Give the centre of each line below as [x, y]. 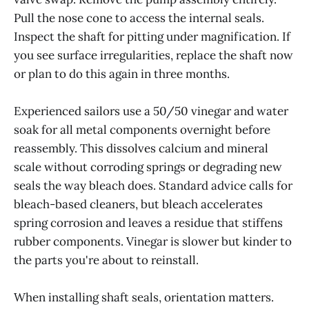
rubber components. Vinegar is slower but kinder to [153, 242]
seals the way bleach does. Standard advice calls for [153, 186]
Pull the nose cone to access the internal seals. [139, 18]
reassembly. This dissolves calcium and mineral [141, 149]
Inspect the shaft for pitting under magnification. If [152, 36]
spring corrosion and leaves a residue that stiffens [148, 223]
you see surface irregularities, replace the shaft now [153, 55]
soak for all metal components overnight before [142, 130]
